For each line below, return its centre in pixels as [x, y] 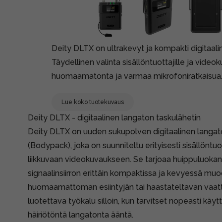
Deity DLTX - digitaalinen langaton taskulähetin [114, 118]
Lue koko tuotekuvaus [93, 102]
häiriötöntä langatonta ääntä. [81, 215]
